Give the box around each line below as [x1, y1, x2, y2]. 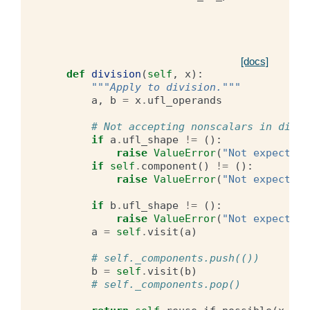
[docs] [241, 55, 268, 67]
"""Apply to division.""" [91, 81, 241, 93]
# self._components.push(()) [91, 252, 259, 264]
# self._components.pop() [91, 278, 241, 291]
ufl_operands [147, 94, 222, 107]
